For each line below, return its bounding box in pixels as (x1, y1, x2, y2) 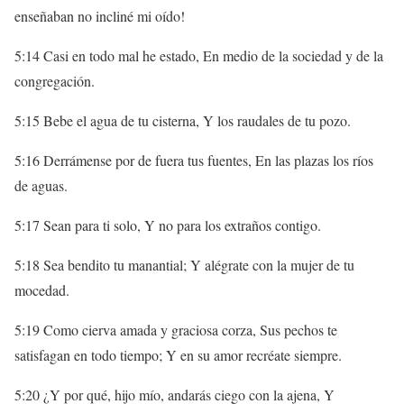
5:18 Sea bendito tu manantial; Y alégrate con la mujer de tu (14, 255, 354, 274)
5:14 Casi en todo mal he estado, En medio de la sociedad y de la (14, 46, 383, 65)
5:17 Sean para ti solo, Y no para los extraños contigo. (14, 216, 321, 234)
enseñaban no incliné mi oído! (14, 6, 185, 25)
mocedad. (14, 280, 69, 299)
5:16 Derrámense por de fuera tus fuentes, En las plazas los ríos (14, 151, 373, 170)
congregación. (14, 71, 95, 90)
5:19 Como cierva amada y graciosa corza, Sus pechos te (14, 320, 337, 339)
